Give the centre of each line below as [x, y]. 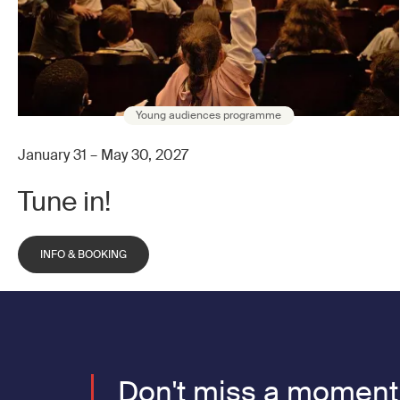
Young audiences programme [208, 115]
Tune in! [64, 201]
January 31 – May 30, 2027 [103, 154]
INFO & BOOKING [83, 254]
